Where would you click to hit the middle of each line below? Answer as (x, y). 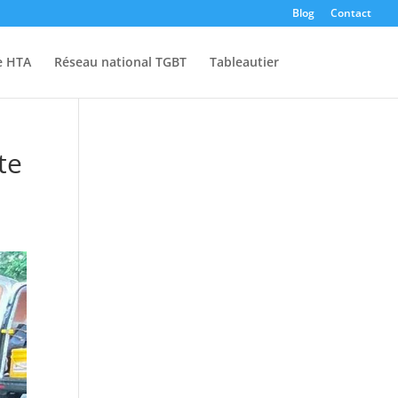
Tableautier (244, 62)
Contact (351, 13)
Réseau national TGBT (120, 62)
